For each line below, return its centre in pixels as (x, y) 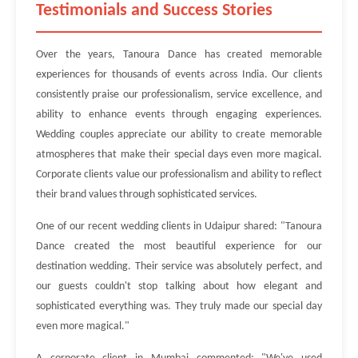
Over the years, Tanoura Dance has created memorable (179, 55)
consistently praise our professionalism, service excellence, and (179, 95)
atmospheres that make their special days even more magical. (179, 155)
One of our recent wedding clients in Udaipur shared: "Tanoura (179, 227)
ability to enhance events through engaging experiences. (179, 115)
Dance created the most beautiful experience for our (179, 247)
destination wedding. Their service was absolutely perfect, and (179, 267)
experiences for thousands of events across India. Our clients (179, 75)
